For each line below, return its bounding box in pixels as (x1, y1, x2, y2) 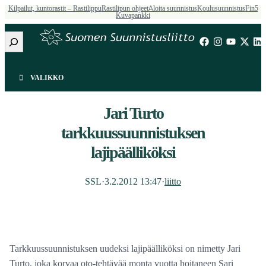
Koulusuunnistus (197, 4, 245, 13)
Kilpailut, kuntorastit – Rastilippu (8, 4, 102, 13)
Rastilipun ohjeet (101, 4, 148, 13)
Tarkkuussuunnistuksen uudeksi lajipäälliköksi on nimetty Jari (9, 242, 240, 255)
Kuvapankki (116, 11, 150, 20)
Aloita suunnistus (148, 4, 197, 13)
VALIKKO (30, 74, 64, 83)
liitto (164, 175, 181, 188)
